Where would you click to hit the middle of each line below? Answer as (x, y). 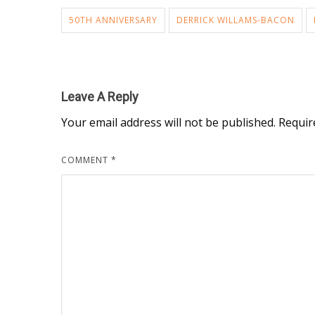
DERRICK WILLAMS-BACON (236, 20)
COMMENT (86, 160)
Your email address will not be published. (168, 122)
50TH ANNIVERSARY (113, 20)
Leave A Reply (100, 96)
